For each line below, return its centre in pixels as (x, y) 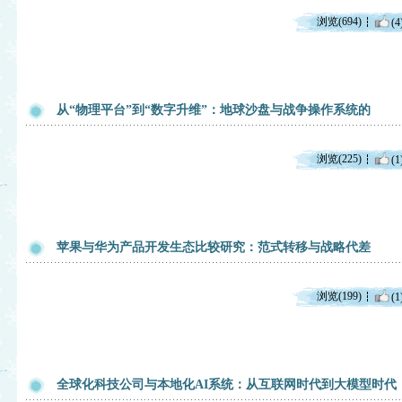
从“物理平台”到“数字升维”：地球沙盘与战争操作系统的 (213, 110)
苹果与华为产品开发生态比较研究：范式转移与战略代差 (213, 247)
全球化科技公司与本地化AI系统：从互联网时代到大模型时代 (226, 385)
